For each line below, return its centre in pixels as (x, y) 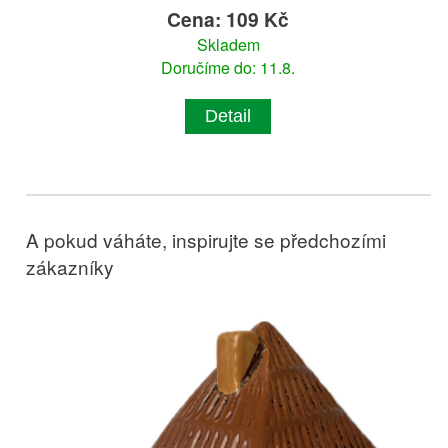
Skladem (228, 45)
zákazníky (70, 267)
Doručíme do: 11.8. (228, 68)
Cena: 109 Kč (228, 19)
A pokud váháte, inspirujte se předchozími (206, 240)
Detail (228, 116)
